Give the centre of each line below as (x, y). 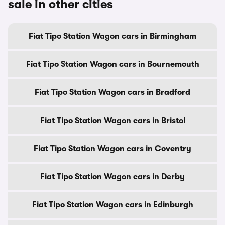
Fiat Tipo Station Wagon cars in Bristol (113, 121)
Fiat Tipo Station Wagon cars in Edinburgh (113, 205)
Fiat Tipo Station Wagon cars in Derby (113, 177)
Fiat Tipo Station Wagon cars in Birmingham (113, 36)
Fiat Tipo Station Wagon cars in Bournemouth (113, 64)
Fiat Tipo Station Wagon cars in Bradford (113, 92)
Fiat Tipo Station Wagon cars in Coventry (113, 149)
